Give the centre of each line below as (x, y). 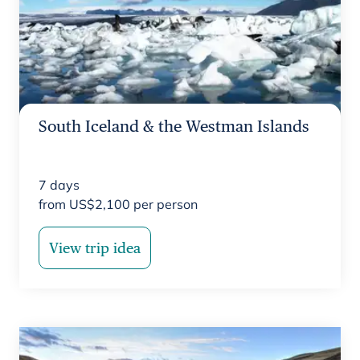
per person (164, 204)
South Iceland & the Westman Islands (174, 126)
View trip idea (95, 248)
